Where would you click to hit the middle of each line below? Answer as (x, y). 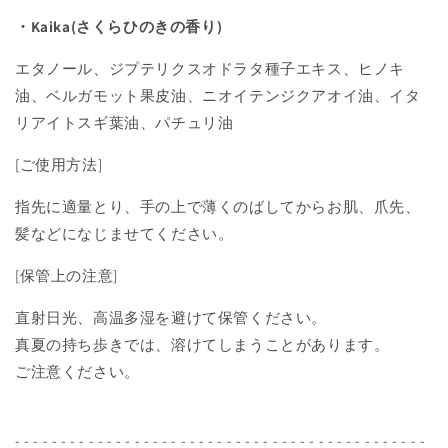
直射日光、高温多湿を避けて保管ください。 (171, 318)
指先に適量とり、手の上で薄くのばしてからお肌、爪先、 (218, 207)
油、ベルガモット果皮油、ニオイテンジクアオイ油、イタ (218, 96)
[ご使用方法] (59, 165)
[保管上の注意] (66, 276)
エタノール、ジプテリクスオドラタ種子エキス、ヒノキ (210, 69)
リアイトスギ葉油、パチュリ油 (124, 123)
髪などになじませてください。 (124, 234)
